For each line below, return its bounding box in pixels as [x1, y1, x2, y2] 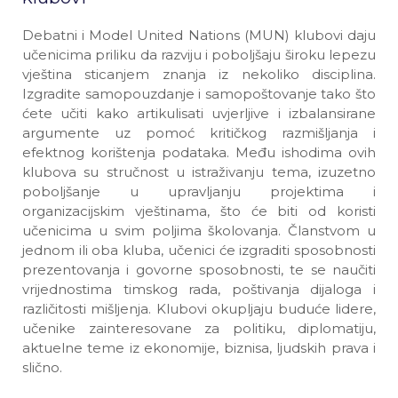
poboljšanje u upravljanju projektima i [22, 183, 376, 200]
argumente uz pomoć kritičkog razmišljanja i [22, 124, 376, 141]
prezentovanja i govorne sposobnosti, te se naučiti [22, 261, 376, 278]
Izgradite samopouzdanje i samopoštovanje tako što [22, 85, 376, 102]
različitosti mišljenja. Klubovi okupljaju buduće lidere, [22, 300, 376, 317]
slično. [22, 359, 62, 376]
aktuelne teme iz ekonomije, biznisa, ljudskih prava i [22, 339, 376, 356]
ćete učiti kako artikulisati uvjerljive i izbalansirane [22, 105, 376, 122]
